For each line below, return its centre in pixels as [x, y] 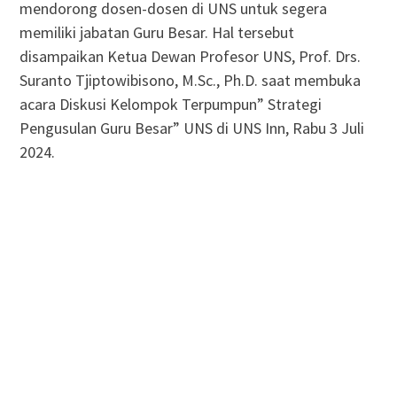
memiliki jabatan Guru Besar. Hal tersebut [156, 32]
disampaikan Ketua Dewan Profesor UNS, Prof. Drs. [190, 56]
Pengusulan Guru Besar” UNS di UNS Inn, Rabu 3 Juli [191, 128]
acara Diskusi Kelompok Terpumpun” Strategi [170, 104]
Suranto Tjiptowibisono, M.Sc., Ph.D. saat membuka [190, 80]
